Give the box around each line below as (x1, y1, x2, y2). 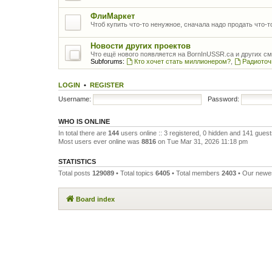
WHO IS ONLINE (58, 118, 110, 125)
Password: (207, 95, 239, 103)
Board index (76, 195, 115, 203)
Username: (58, 95, 91, 103)
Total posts (58, 169, 92, 177)
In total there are (58, 129, 108, 137)
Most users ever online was (58, 138, 141, 145)
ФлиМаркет (90, 12, 135, 21)
